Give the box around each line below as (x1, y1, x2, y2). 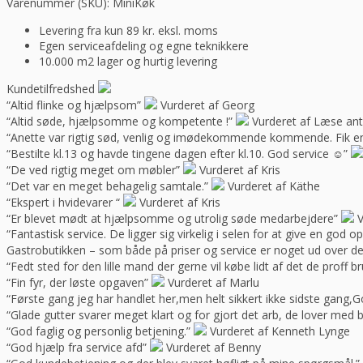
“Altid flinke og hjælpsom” (6, 97, 141, 113)
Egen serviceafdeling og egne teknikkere (39, 38, 249, 54)
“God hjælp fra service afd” (6, 340, 147, 356)
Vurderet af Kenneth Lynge (210, 323, 350, 340)
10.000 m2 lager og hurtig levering (39, 53, 217, 70)
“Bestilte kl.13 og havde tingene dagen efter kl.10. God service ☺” (6, 146, 348, 162)
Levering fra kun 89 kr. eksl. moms (39, 23, 218, 39)
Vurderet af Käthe (228, 178, 320, 194)
